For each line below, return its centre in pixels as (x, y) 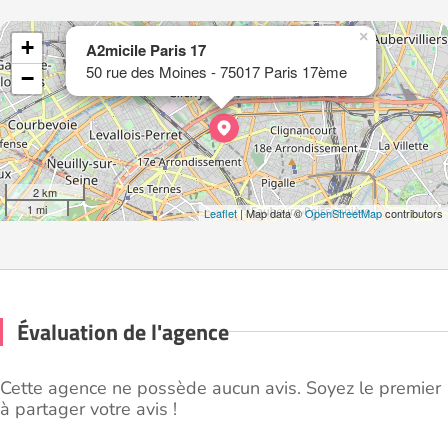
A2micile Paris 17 (146, 49)
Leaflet (220, 212)
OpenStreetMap (343, 212)
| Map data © (271, 212)
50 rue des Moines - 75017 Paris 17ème (216, 71)
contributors (412, 212)
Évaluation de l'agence (123, 331)
